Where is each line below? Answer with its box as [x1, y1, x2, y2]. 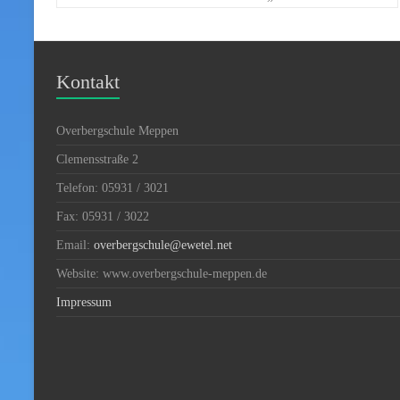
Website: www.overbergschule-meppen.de [56, 266, 267, 280]
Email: [56, 237, 94, 252]
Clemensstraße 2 [56, 152, 138, 166]
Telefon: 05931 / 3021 [56, 180, 169, 195]
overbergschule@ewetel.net [94, 237, 232, 252]
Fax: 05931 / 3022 [56, 209, 149, 223]
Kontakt [56, 70, 120, 93]
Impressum [56, 295, 112, 309]
